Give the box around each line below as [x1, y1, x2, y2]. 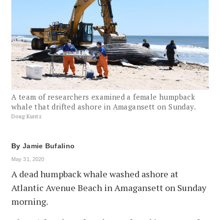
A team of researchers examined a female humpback [11, 91, 195, 102]
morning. [11, 195, 48, 207]
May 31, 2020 [11, 156, 45, 162]
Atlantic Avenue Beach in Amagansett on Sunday [11, 181, 206, 193]
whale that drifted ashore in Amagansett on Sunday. [11, 101, 196, 111]
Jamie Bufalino [22, 141, 75, 150]
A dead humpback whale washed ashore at [11, 167, 178, 180]
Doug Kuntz [11, 112, 42, 120]
